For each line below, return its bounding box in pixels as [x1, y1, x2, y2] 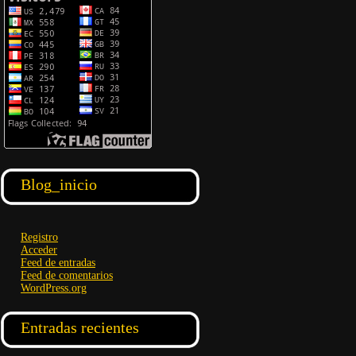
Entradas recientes [21, 319, 139, 336]
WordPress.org [21, 282, 87, 294]
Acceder [21, 244, 57, 256]
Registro [21, 231, 58, 243]
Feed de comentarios [21, 269, 113, 281]
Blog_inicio [21, 176, 97, 193]
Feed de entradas [21, 257, 95, 269]
